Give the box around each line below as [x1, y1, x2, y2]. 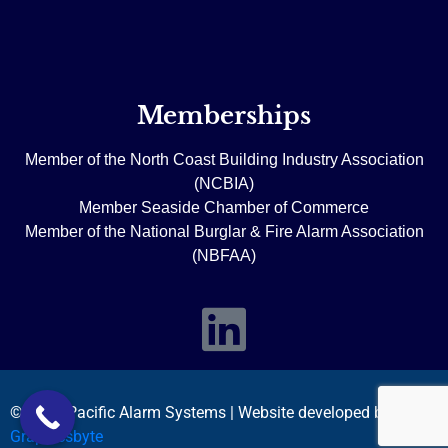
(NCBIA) [194, 174, 254, 192]
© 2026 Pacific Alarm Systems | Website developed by [10, 402, 391, 422]
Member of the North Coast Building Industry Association [24, 150, 424, 168]
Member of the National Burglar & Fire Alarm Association [24, 222, 424, 240]
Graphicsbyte [10, 426, 103, 446]
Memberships [137, 100, 311, 130]
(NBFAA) [192, 246, 256, 264]
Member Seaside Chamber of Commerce [79, 198, 369, 216]
